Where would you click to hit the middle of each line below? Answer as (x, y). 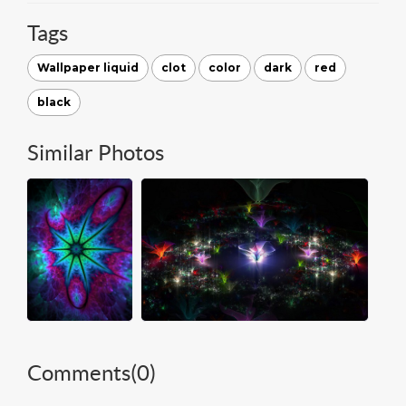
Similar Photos (96, 152)
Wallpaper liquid (88, 67)
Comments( (82, 372)
